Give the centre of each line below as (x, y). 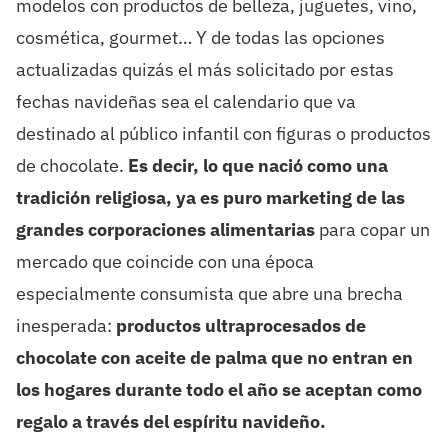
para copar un (372, 230)
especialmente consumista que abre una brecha (209, 294)
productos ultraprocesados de (240, 326)
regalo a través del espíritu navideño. (172, 422)
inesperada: (65, 326)
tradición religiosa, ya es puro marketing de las (210, 198)
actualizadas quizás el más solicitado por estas (204, 70)
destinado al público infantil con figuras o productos (223, 134)
